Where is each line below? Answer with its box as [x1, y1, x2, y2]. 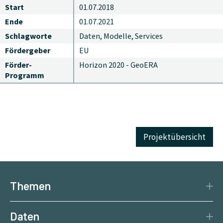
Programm [5, 70, 44, 80]
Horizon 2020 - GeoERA [79, 59, 158, 70]
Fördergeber [5, 45, 50, 55]
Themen [10, 179, 51, 194]
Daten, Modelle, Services [79, 30, 163, 41]
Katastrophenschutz [10, 203, 86, 215]
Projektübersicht [143, 131, 206, 143]
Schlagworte [5, 30, 52, 41]
